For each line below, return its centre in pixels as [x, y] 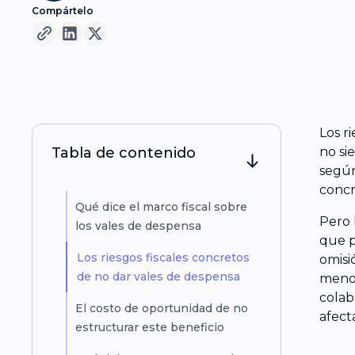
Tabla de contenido [124, 153]
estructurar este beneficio [149, 328]
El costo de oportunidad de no [161, 309]
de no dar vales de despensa [158, 277]
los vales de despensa [138, 226]
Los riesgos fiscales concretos [163, 258]
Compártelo [63, 11]
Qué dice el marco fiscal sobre [161, 207]
